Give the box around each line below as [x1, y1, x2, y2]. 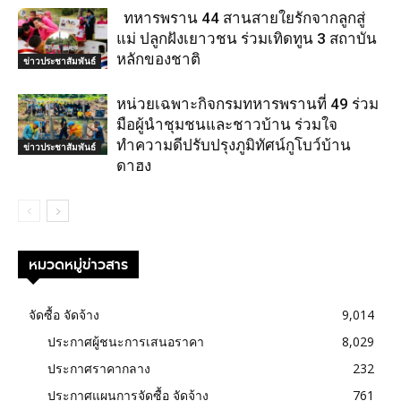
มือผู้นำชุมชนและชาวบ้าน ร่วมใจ [116, 115, 337, 133]
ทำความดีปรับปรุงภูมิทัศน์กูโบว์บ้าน [116, 135, 351, 154]
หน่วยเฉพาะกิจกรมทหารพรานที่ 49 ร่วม [116, 94, 379, 113]
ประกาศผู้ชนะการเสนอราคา [47, 332, 204, 350]
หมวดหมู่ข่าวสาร [29, 253, 128, 275]
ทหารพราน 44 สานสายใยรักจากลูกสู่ [116, 8, 365, 27]
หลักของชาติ [116, 49, 200, 68]
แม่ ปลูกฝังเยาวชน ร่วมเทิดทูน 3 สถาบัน [116, 29, 377, 47]
